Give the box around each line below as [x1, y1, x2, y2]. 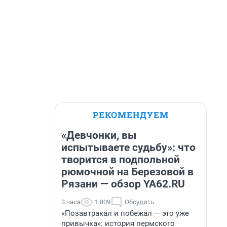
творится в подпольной [61, 154, 180, 166]
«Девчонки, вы [61, 129, 136, 141]
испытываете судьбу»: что [61, 141, 196, 154]
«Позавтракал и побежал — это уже [61, 209, 189, 218]
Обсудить [125, 198, 154, 206]
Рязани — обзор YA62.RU [61, 178, 185, 190]
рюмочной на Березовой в [61, 166, 194, 178]
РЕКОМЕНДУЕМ [93, 109, 169, 121]
